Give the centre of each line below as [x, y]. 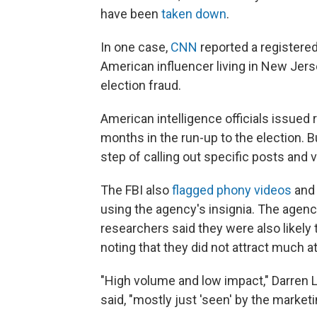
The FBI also [136, 190]
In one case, [136, 47]
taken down [194, 14]
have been [131, 14]
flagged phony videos [232, 190]
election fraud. [141, 85]
